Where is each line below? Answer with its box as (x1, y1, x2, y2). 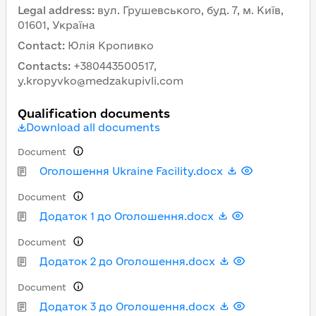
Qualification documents (18, 107, 170, 120)
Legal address (18, 4, 92, 16)
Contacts (18, 60, 68, 72)
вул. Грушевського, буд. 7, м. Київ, (97, 4, 284, 16)
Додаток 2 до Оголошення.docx (39, 255, 215, 267)
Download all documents (26, 121, 160, 133)
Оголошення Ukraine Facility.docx (39, 165, 223, 177)
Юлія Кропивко (68, 39, 154, 51)
